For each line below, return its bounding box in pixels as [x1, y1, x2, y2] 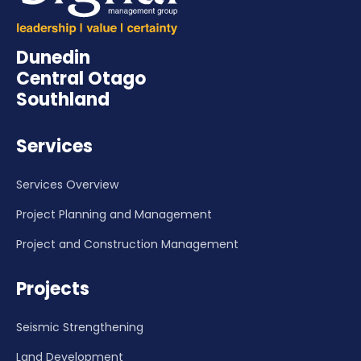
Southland [16, 87, 110, 113]
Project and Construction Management [16, 236, 239, 253]
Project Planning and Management [16, 206, 212, 223]
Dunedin [16, 45, 90, 71]
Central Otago [16, 66, 146, 92]
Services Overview [16, 176, 118, 193]
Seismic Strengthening [16, 319, 143, 336]
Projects [16, 276, 89, 302]
